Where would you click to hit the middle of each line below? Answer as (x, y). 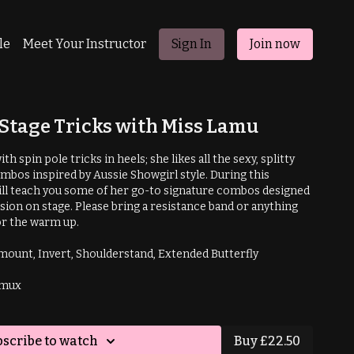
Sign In (192, 44)
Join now (275, 44)
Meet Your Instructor (85, 44)
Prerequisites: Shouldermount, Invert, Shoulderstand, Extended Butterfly (148, 254)
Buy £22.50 (267, 341)
